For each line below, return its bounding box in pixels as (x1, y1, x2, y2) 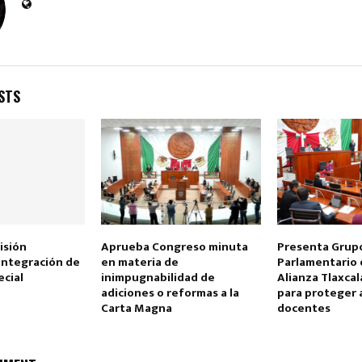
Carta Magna (100, 298, 172, 319)
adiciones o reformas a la (100, 283, 239, 304)
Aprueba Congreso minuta (100, 237, 248, 258)
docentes (276, 298, 330, 319)
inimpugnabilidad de (100, 267, 215, 288)
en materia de (100, 252, 179, 273)
